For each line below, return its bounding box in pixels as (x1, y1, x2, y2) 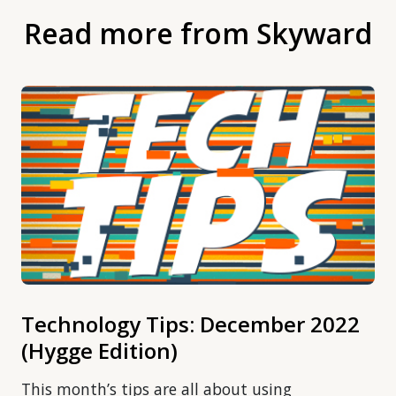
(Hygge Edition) (21, 336, 178, 366)
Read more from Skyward (24, 14, 372, 53)
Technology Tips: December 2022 (21, 309, 360, 339)
